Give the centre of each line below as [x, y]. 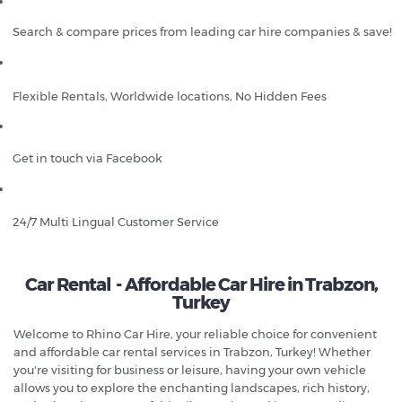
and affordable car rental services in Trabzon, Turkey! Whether [192, 351]
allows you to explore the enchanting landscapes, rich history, [192, 387]
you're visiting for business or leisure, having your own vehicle [190, 369]
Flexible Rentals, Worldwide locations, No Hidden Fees [170, 96]
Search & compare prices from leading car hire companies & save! [202, 31]
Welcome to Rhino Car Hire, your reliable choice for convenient [195, 333]
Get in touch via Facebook [87, 157]
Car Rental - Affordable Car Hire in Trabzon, [201, 284]
